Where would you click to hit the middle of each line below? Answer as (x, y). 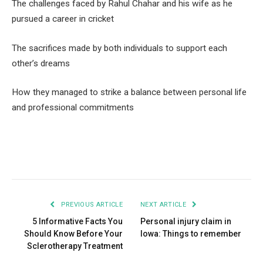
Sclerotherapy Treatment (75, 246)
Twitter (77, 156)
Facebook (38, 156)
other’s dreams (41, 63)
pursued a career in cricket (63, 18)
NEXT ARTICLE (164, 205)
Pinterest (118, 156)
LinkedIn (159, 156)
